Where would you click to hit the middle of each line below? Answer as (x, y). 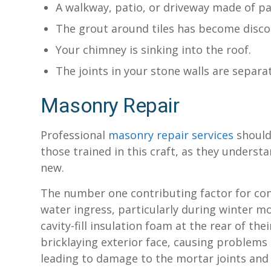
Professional (74, 135)
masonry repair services (171, 135)
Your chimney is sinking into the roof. (155, 49)
